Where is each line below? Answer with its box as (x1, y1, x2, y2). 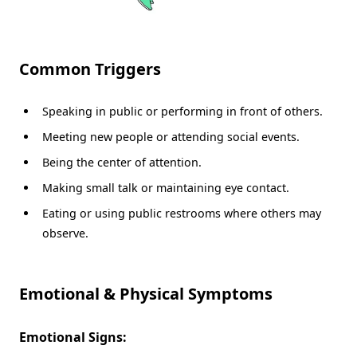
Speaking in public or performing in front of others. (41, 103, 323, 119)
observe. (41, 226, 88, 241)
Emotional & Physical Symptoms (19, 283, 273, 305)
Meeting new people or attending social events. (41, 128, 300, 144)
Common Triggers (19, 57, 161, 80)
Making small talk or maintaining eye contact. (41, 180, 289, 196)
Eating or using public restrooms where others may (41, 206, 321, 222)
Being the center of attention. (41, 154, 202, 170)
